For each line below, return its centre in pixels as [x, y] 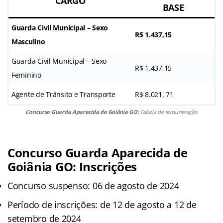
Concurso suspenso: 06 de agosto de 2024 [93, 185]
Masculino [28, 41]
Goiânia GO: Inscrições [72, 166]
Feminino [26, 75]
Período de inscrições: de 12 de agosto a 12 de [102, 204]
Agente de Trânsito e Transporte [63, 94]
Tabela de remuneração [168, 111]
